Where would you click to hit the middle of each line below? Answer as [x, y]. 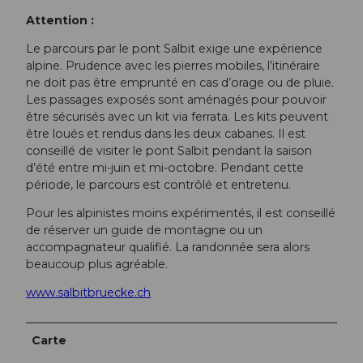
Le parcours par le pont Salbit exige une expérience [174, 49]
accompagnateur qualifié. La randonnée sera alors [168, 248]
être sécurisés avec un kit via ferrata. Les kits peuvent [177, 117]
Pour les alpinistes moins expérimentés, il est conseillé [181, 214]
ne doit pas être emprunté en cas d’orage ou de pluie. [180, 83]
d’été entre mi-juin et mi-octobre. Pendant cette [165, 168]
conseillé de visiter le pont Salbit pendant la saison [169, 151]
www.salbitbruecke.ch [88, 293]
